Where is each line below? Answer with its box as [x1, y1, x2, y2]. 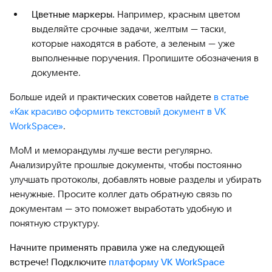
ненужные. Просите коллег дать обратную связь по [10, 188, 232, 200]
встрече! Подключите [10, 256, 109, 268]
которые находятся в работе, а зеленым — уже [32, 37, 235, 49]
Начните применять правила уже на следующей [10, 241, 225, 253]
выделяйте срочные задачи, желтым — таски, [32, 22, 226, 35]
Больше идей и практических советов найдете [10, 90, 214, 103]
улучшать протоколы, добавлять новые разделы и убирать [10, 173, 261, 185]
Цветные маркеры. [32, 8, 115, 20]
